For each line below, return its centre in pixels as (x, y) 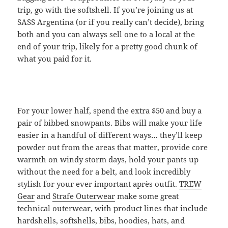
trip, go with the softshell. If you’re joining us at (105, 9)
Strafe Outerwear (84, 196)
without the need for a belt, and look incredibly (104, 171)
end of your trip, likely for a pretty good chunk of (108, 46)
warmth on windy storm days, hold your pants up (108, 159)
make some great (147, 196)
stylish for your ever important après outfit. (98, 183)
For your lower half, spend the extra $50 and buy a (110, 110)
